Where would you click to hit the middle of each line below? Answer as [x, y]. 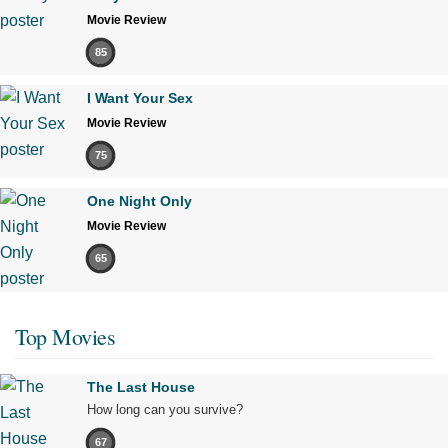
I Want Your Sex [140, 97]
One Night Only [139, 200]
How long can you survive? [165, 409]
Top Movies [65, 336]
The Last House [141, 386]
